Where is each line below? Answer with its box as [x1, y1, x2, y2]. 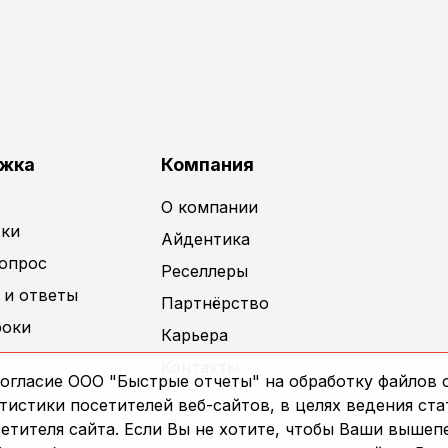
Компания [160, 153, 254, 175]
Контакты [160, 356, 239, 377]
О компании [160, 196, 258, 217]
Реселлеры [160, 260, 248, 281]
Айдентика [160, 228, 250, 249]
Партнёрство [160, 292, 269, 313]
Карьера [160, 324, 228, 345]
